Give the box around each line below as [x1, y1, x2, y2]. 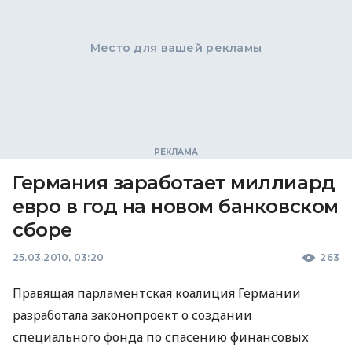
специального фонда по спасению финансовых [13, 328, 309, 346]
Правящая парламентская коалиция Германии [13, 284, 301, 302]
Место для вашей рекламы [90, 41, 262, 55]
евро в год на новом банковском [13, 195, 339, 218]
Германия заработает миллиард [13, 171, 335, 194]
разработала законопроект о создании [13, 306, 252, 324]
